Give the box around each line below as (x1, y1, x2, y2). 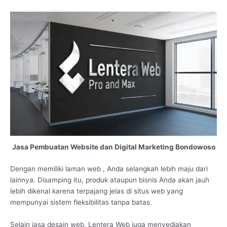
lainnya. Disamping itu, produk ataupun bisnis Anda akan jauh (10, 175, 209, 184)
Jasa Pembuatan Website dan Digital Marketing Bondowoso (12, 143, 215, 152)
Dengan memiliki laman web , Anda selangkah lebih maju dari (10, 164, 208, 173)
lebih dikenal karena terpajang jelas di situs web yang (10, 186, 183, 195)
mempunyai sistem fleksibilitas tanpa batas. (10, 198, 152, 206)
